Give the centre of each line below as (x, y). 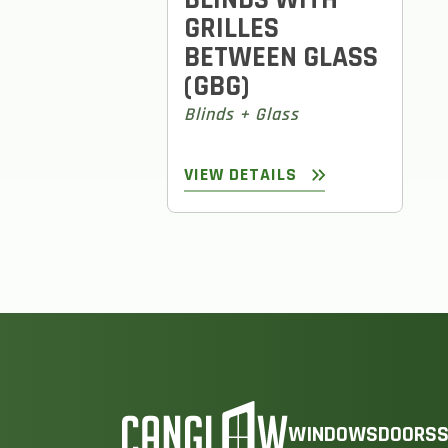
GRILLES (231, 28)
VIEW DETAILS (240, 174)
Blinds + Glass (241, 114)
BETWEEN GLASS (281, 57)
